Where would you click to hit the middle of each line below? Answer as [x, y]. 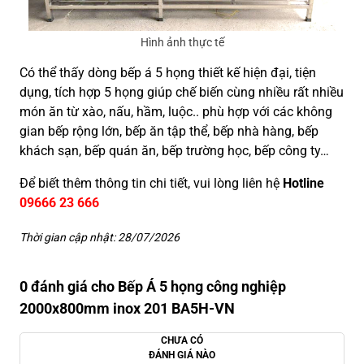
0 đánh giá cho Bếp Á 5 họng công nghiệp [153, 286]
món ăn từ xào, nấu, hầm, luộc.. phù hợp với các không [176, 111]
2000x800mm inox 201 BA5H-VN [127, 308]
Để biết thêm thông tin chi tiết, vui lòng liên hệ [151, 183]
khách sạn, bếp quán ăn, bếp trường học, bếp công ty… [174, 150]
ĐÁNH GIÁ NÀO [182, 355]
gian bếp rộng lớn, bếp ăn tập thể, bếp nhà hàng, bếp [169, 131]
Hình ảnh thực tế [182, 42]
